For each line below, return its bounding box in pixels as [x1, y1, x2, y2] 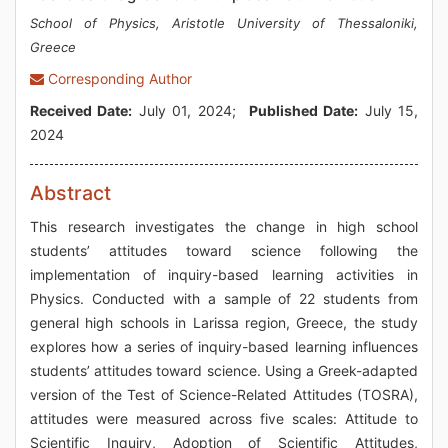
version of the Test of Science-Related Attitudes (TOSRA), [30, 386, 418, 403]
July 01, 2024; [132, 102, 249, 119]
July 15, [358, 102, 419, 119]
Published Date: [248, 102, 359, 119]
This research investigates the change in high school [30, 218, 418, 235]
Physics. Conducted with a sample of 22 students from [30, 290, 418, 307]
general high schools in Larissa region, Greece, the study [30, 314, 418, 331]
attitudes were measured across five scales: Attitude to [30, 410, 418, 427]
